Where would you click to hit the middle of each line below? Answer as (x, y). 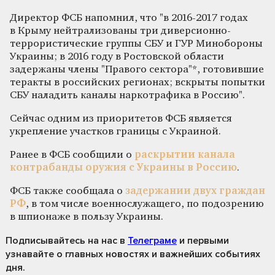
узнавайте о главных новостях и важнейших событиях (133, 254)
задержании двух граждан (195, 191)
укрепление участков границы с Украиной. (115, 131)
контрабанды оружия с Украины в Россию (123, 168)
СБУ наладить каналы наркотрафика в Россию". (127, 95)
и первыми (203, 240)
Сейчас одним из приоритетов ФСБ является (121, 118)
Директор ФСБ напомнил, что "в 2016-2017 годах (129, 18)
